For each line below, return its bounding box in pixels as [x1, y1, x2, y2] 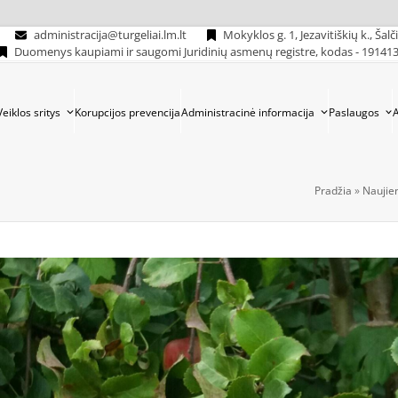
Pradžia [314, 182, 352, 198]
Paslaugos [328, 105, 382, 120]
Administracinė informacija [180, 105, 317, 120]
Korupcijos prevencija [74, 105, 180, 120]
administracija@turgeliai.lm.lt [31, 27, 190, 43]
